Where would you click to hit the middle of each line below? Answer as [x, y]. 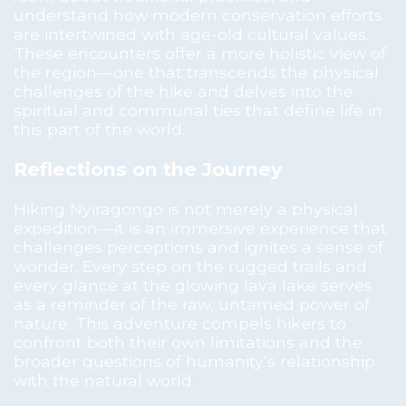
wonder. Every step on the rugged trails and [190, 266]
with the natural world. [104, 380]
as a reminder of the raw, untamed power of [192, 304]
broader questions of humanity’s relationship [194, 361]
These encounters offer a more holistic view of [200, 53]
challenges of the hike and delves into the [184, 92]
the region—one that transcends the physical [196, 72]
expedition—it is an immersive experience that [200, 227]
